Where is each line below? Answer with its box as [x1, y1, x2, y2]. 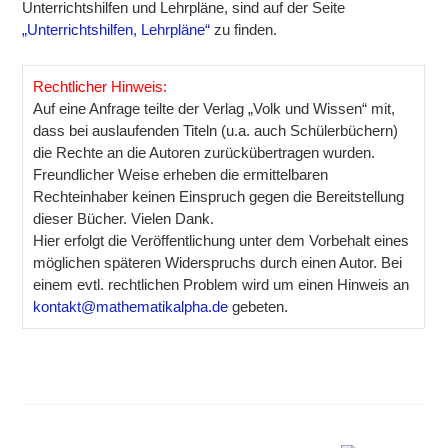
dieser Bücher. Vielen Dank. [33, 211, 215, 228]
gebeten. [228, 299, 289, 316]
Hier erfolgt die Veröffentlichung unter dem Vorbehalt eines [33, 233, 410, 250]
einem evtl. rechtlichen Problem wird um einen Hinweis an [33, 277, 410, 294]
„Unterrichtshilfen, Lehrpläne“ [22, 22, 211, 39]
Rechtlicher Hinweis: [33, 79, 168, 96]
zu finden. [210, 22, 278, 39]
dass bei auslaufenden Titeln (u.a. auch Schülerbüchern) [33, 123, 399, 140]
